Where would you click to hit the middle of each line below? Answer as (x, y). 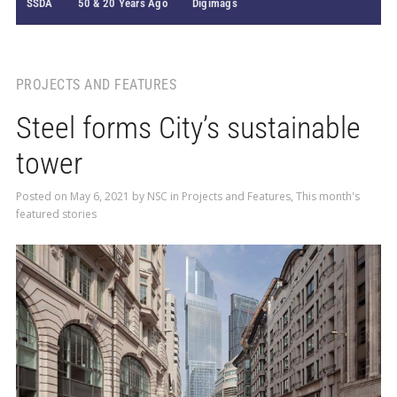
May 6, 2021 (99, 196)
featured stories (56, 214)
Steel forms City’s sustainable (188, 128)
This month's (327, 196)
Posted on (43, 196)
